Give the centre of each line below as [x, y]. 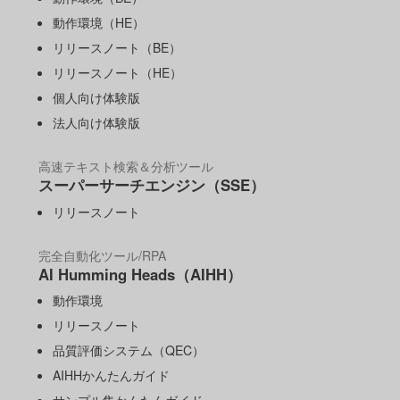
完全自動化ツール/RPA [102, 255]
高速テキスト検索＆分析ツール [125, 167]
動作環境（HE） [99, 23]
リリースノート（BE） [117, 48]
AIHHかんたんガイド [112, 375]
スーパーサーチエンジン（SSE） [151, 185]
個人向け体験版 [97, 98]
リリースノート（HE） [118, 73]
